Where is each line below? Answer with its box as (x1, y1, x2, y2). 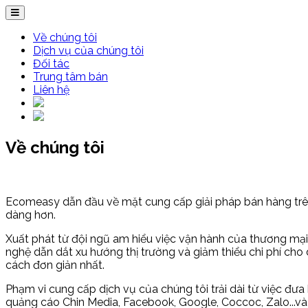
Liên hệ (33, 83, 69, 96)
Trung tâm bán (33, 70, 108, 83)
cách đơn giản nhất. (5, 258, 104, 272)
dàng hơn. (5, 208, 56, 221)
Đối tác (33, 57, 69, 70)
